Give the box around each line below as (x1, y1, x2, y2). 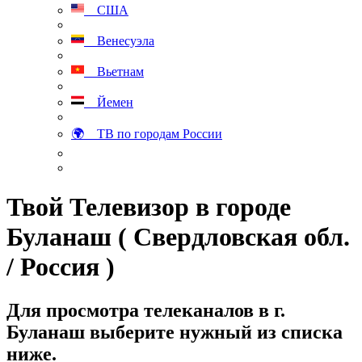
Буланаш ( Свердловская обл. (6, 222, 350, 252)
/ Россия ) (6, 252, 115, 282)
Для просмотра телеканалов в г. (6, 299, 285, 321)
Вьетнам (84, 65, 144, 78)
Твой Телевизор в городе (6, 192, 291, 222)
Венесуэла (84, 34, 154, 48)
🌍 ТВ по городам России (71, 127, 222, 141)
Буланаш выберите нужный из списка (6, 321, 343, 343)
